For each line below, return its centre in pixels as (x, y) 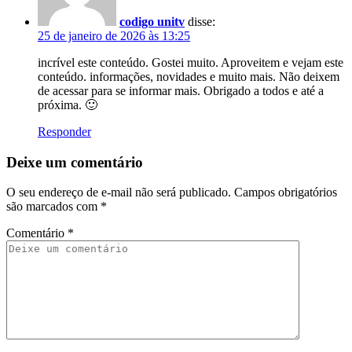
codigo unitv (152, 21)
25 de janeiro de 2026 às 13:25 (114, 35)
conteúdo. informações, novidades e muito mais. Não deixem (189, 76)
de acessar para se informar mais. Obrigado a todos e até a (181, 90)
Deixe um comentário (75, 162)
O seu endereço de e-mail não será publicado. (119, 192)
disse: (202, 21)
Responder (64, 131)
